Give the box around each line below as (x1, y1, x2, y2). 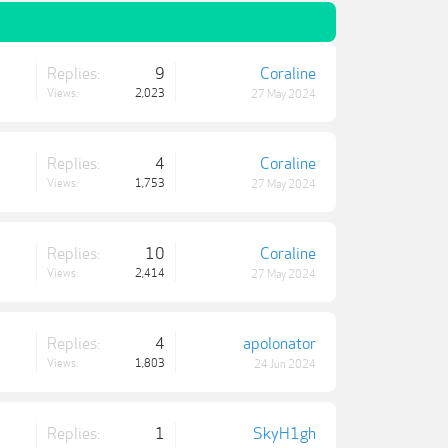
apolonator (243, 334, 316, 355)
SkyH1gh (253, 424, 316, 445)
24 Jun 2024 (254, 358, 316, 372)
